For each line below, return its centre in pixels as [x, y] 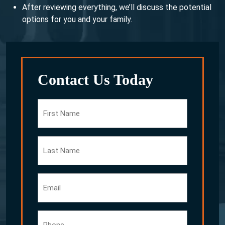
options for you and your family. [77, 20]
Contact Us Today [95, 80]
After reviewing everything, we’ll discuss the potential [117, 8]
